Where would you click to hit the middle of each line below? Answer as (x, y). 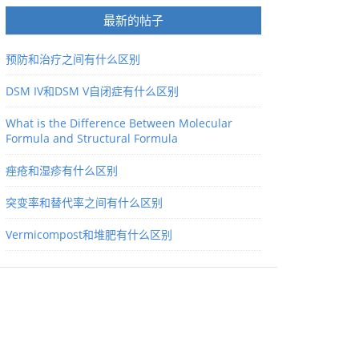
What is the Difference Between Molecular (119, 123)
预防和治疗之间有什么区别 (73, 59)
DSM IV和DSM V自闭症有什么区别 (92, 91)
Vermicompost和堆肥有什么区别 (89, 234)
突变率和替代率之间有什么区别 (84, 202)
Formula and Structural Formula (92, 138)
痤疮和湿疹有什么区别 (62, 170)
